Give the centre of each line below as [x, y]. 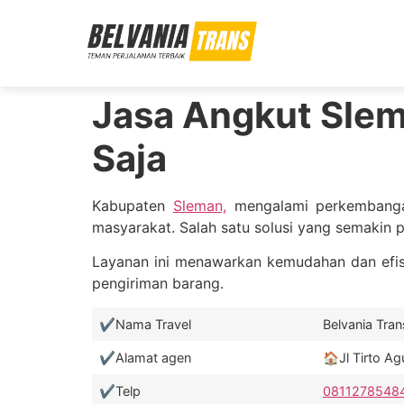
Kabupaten [133, 206]
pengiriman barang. [158, 284]
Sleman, [199, 206]
